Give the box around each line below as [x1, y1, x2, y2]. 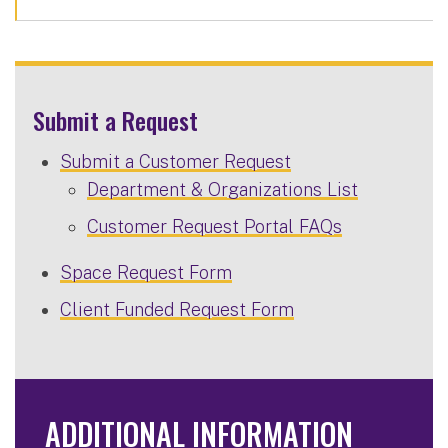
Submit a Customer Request [60, 150, 291, 172]
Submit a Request [33, 101, 198, 138]
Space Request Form [60, 261, 232, 283]
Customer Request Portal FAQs [87, 215, 342, 237]
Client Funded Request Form [60, 298, 294, 320]
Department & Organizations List [87, 178, 358, 200]
